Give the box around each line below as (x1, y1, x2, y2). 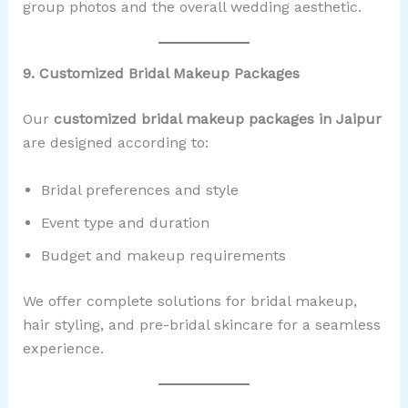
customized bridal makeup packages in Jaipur (53, 110, 382, 128)
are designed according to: (22, 134, 209, 152)
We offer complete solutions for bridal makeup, (22, 291, 357, 310)
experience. (22, 339, 104, 357)
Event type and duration (40, 213, 209, 231)
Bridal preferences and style (40, 180, 239, 199)
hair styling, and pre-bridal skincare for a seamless (22, 315, 381, 333)
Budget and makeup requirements (40, 246, 286, 264)
